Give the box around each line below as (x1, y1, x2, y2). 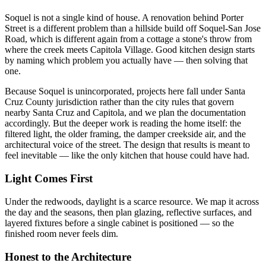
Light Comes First (5, 172, 93, 185)
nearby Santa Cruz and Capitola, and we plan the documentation (5, 107, 246, 118)
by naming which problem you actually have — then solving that (5, 55, 248, 66)
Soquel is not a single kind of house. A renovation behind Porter (5, 12, 243, 23)
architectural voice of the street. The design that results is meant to (5, 140, 250, 150)
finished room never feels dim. (5, 228, 118, 239)
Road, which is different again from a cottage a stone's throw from (5, 34, 252, 45)
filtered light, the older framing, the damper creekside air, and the (5, 129, 246, 140)
